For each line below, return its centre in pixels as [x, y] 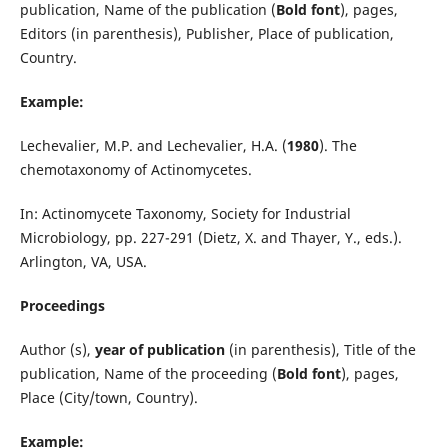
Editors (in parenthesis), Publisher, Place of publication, [206, 33]
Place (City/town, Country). [110, 397]
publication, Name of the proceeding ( [148, 373]
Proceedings [62, 305]
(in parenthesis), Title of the [320, 349]
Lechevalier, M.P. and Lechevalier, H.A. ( [153, 145]
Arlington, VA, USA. [83, 261]
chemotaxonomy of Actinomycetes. [135, 169]
